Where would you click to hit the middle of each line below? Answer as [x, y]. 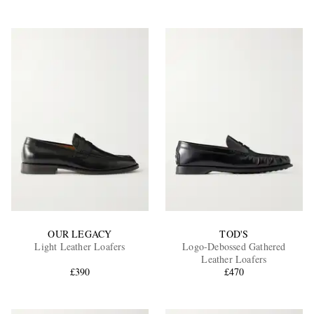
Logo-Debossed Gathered [234, 246]
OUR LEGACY [80, 233]
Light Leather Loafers [80, 246]
